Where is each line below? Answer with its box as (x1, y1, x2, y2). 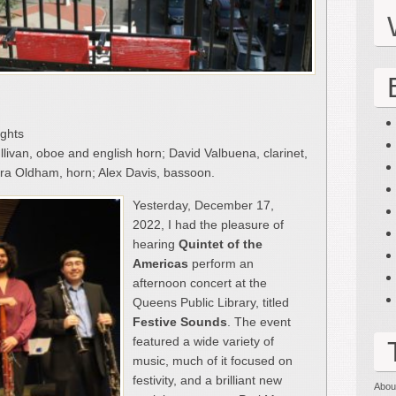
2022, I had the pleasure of (133, 217, 284, 232)
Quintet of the (179, 236, 263, 251)
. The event (227, 314, 291, 329)
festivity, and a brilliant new (133, 372, 282, 387)
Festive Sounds (133, 314, 227, 329)
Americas (133, 255, 188, 270)
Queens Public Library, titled (133, 294, 289, 309)
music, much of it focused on (133, 353, 293, 368)
